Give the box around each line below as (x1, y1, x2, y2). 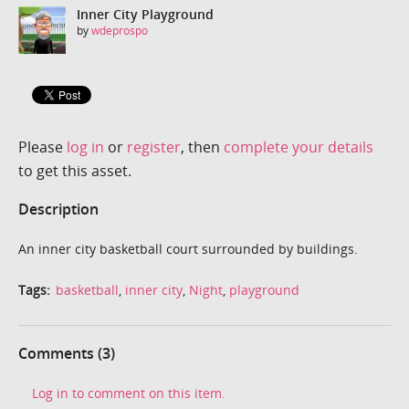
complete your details (224, 136, 373, 157)
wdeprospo (91, 23, 148, 39)
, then (181, 136, 224, 157)
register (127, 136, 181, 157)
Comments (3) (18, 342, 115, 363)
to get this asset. (18, 160, 131, 181)
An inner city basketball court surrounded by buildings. (18, 239, 358, 257)
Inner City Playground (77, 5, 214, 24)
